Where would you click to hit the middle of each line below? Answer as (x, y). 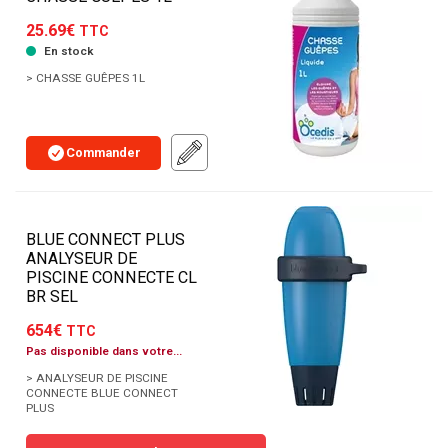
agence (46, 371)
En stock (67, 51)
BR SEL (52, 297)
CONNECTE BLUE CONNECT (102, 393)
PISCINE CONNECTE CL (111, 278)
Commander (103, 152)
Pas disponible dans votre (99, 351)
